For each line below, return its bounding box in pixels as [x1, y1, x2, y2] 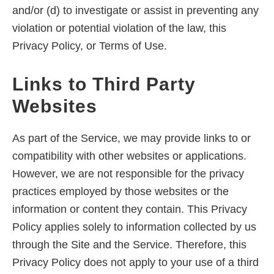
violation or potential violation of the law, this [12, 22, 226, 35]
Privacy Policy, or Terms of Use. [12, 40, 167, 53]
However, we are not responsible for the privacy [12, 168, 244, 180]
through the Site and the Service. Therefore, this [12, 239, 246, 251]
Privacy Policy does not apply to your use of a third [12, 256, 259, 269]
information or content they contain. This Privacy [12, 203, 247, 216]
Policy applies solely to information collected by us [12, 221, 256, 234]
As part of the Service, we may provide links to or [12, 132, 251, 145]
